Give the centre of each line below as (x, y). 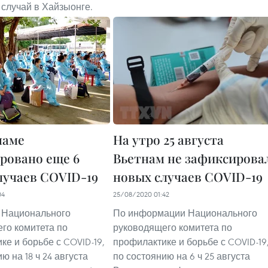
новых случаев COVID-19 (188, 177)
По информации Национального (185, 213)
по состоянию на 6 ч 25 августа (182, 256)
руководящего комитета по (173, 228)
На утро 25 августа (168, 140)
